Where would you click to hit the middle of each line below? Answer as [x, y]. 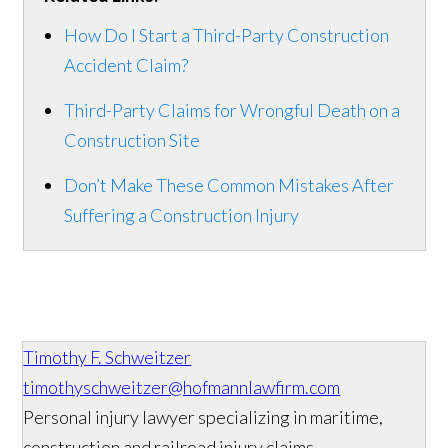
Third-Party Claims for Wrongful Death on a [231, 110]
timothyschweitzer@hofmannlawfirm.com [182, 387]
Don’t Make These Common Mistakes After [228, 185]
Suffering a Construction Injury [181, 215]
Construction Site [131, 140]
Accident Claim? [125, 65]
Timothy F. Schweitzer [107, 357]
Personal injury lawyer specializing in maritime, [203, 417]
